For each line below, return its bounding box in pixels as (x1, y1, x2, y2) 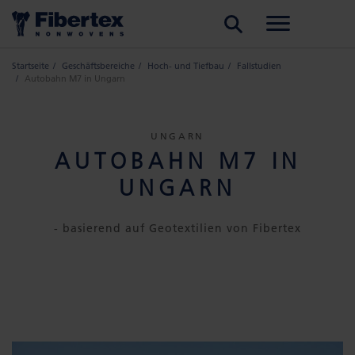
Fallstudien (237, 60, 281, 71)
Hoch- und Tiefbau (147, 60, 224, 71)
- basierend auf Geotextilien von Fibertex (54, 221, 301, 235)
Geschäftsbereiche (62, 60, 135, 71)
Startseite (12, 60, 49, 71)
